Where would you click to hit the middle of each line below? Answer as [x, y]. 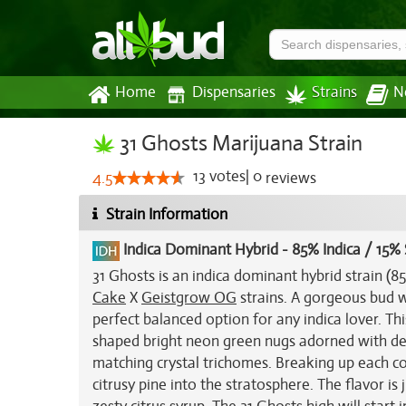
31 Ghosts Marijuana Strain [239, 143]
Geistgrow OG [189, 298]
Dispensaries [234, 92]
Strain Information [165, 214]
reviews [289, 178]
